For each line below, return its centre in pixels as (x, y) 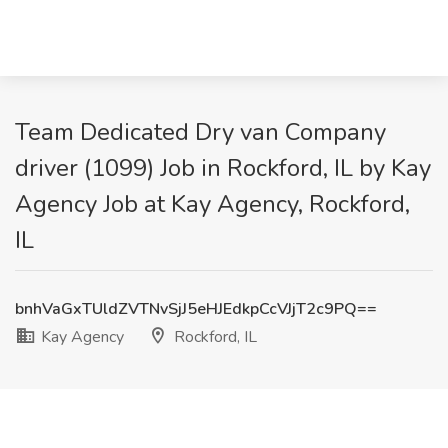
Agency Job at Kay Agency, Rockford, (212, 204)
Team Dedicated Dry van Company (200, 132)
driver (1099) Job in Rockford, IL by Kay (223, 168)
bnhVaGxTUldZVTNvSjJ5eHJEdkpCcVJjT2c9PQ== (196, 309)
